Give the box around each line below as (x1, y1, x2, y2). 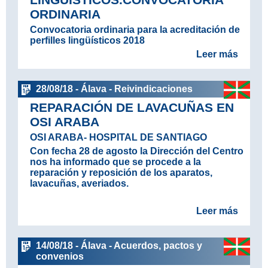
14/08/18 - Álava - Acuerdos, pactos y (35, 240, 202, 251)
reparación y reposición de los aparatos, (29, 167, 212, 178)
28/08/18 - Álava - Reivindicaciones (35, 84, 193, 95)
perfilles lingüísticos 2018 (29, 35, 145, 46)
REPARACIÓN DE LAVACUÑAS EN (29, 100, 234, 115)
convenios (35, 251, 84, 262)
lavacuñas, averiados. (29, 178, 129, 189)
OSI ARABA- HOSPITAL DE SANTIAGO (29, 132, 207, 143)
